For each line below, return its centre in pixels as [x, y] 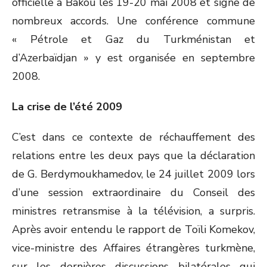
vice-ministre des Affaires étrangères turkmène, [133, 248]
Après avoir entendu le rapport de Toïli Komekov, [133, 229]
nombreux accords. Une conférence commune [133, 21]
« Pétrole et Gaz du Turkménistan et [133, 39]
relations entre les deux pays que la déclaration [133, 156]
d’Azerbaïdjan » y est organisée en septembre [133, 58]
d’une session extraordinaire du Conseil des [133, 193]
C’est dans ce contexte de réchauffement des [133, 137]
